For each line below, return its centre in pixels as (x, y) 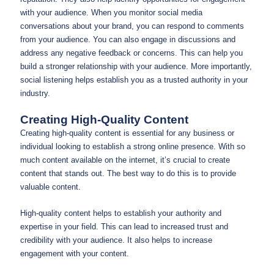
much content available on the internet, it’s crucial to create (125, 160)
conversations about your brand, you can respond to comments (132, 26)
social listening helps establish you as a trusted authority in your (134, 80)
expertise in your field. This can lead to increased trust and (124, 227)
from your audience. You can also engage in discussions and (128, 39)
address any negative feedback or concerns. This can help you (131, 53)
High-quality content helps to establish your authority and (121, 213)
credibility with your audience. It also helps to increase (116, 240)
